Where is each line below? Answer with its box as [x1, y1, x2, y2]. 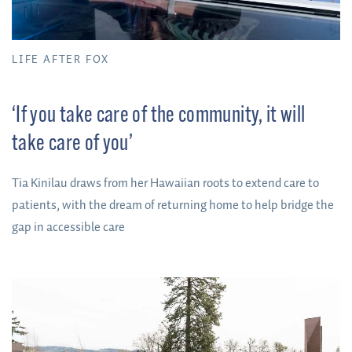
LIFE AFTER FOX [12, 51, 110, 70]
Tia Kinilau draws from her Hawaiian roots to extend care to [12, 174, 319, 194]
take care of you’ [12, 133, 134, 156]
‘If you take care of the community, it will [12, 104, 306, 128]
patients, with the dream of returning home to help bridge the [12, 196, 334, 216]
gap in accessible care [34, 218, 125, 238]
